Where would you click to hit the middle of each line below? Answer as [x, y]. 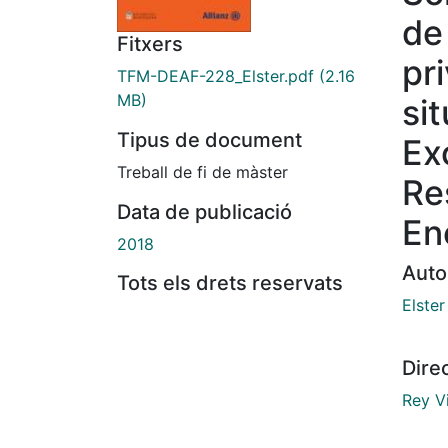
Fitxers [150, 44]
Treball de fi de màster [202, 172]
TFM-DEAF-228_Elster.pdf [215, 76]
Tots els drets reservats [230, 283]
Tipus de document [209, 140]
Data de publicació [204, 212]
